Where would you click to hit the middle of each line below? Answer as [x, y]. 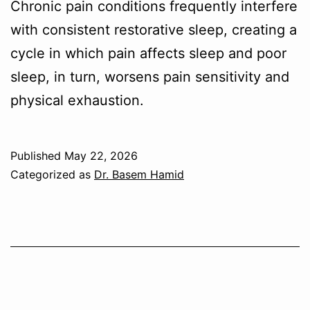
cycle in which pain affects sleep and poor [148, 54]
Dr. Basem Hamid [139, 175]
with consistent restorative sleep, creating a [154, 30]
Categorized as [52, 175]
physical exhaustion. [77, 101]
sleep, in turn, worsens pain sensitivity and [150, 77]
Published [37, 156]
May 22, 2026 [101, 156]
